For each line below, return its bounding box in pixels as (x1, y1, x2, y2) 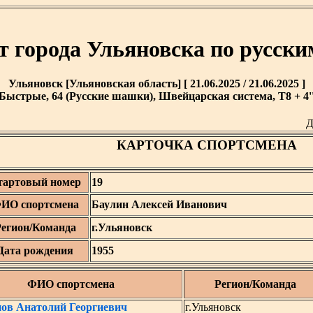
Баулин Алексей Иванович (92, 198, 227, 210)
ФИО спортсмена (27, 278, 115, 290)
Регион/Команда (214, 278, 296, 290)
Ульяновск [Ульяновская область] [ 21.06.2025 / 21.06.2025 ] (8, 77, 305, 89)
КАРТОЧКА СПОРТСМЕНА (117, 138, 297, 152)
